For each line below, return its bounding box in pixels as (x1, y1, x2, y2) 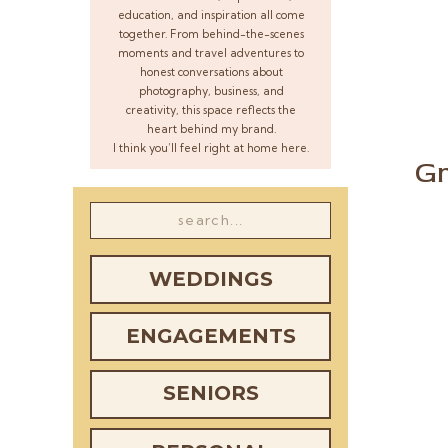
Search (95, 208, 138, 225)
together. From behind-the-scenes (118, 27, 304, 41)
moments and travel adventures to (118, 46, 304, 60)
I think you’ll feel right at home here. (113, 141, 309, 155)
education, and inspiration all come (117, 8, 305, 22)
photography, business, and (138, 84, 284, 98)
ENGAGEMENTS (125, 324, 296, 348)
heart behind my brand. (146, 122, 276, 136)
